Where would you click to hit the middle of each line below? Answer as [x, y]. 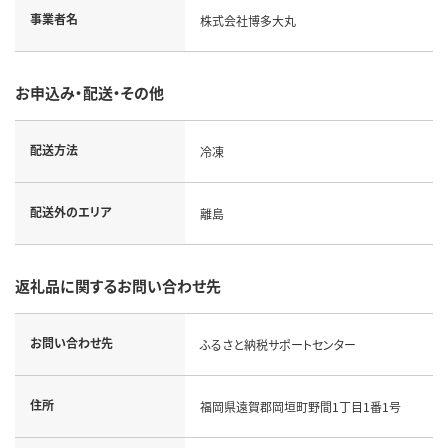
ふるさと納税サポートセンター [277, 344]
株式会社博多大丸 [247, 20]
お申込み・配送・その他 [89, 92]
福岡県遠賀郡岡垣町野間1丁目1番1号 [300, 406]
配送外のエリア [70, 211]
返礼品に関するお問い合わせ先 [118, 285]
